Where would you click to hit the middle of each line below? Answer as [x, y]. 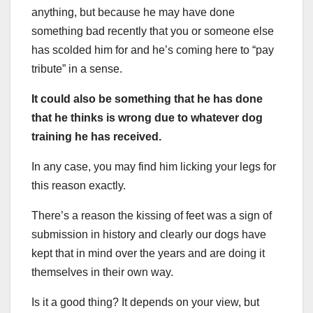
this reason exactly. [79, 185]
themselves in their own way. [102, 272]
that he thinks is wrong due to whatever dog [147, 117]
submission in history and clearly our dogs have [149, 234]
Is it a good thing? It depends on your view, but [145, 302]
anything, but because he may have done [133, 12]
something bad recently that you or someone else [153, 31]
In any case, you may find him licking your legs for [154, 166]
